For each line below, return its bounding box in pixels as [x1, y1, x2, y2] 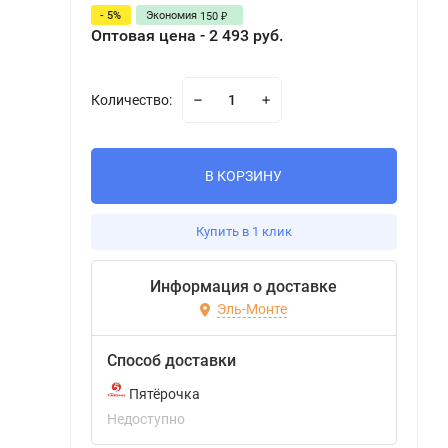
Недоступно [106, 411, 185, 427]
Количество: [90, 92, 172, 108]
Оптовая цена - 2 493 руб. [90, 26, 283, 45]
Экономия [145, 8, 200, 22]
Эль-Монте [217, 301, 288, 318]
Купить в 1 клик [195, 224, 292, 239]
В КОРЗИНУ [205, 168, 283, 184]
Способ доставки [106, 351, 236, 370]
